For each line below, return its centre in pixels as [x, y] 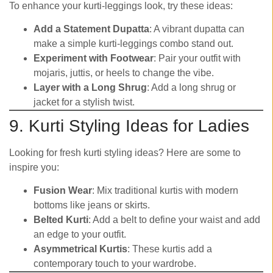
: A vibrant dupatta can [197, 29]
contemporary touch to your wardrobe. [115, 264]
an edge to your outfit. [80, 235]
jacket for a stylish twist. [84, 102]
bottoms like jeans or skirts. [92, 205]
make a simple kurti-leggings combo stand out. [133, 44]
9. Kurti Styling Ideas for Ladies [129, 126]
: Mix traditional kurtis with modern [165, 191]
